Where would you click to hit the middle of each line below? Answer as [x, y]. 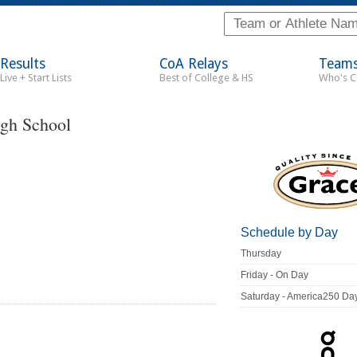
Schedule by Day [290, 233]
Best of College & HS [206, 78]
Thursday [261, 254]
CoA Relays [194, 64]
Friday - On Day [275, 275]
